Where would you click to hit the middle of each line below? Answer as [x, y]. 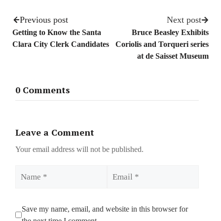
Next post [184, 20]
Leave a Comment [55, 132]
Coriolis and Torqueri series [162, 44]
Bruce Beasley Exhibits [170, 33]
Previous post [44, 20]
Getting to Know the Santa [57, 33]
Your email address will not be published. [79, 149]
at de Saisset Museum [173, 56]
